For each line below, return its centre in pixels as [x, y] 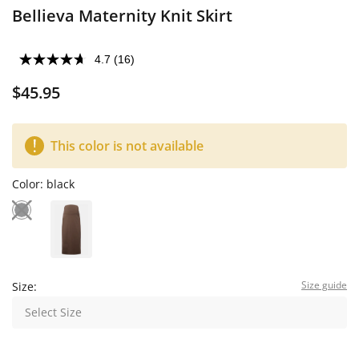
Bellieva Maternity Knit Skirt [122, 16]
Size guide [324, 284]
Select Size [53, 312]
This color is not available [127, 146]
